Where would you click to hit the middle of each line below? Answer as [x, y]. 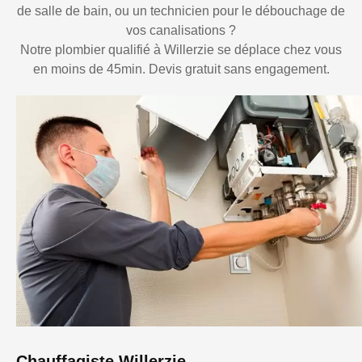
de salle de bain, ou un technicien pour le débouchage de [181, 11]
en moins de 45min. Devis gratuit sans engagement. [181, 69]
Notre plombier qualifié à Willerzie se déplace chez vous [181, 50]
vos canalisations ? [181, 31]
